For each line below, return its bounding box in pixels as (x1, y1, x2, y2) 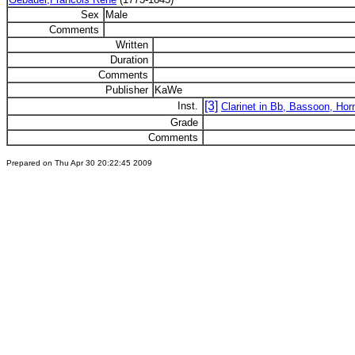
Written (116, 39, 151, 51)
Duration (110, 54, 151, 66)
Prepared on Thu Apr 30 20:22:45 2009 (6, 158, 152, 167)
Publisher (105, 84, 151, 96)
